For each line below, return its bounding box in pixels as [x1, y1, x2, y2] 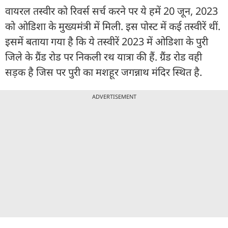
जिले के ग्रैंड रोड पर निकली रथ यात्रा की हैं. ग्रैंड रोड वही [5, 49, 202, 64]
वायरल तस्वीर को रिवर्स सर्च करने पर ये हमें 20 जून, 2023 [5, 4, 218, 18]
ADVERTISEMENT [92, 92, 136, 100]
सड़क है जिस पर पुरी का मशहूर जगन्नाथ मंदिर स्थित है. [5, 65, 205, 79]
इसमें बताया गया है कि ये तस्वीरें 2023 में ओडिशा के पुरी [5, 34, 208, 48]
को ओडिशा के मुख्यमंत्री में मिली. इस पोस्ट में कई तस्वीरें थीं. [5, 19, 220, 33]
